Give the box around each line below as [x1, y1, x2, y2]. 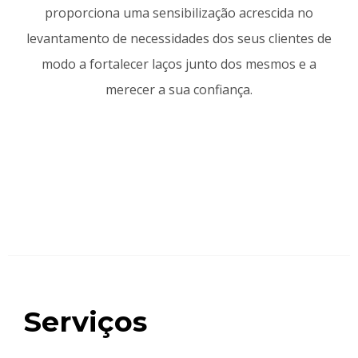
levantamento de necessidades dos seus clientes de [26, 30, 332, 48]
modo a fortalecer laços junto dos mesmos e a [42, 55, 316, 74]
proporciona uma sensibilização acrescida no [45, 4, 313, 22]
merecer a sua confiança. [105, 81, 253, 99]
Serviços [24, 304, 147, 340]
